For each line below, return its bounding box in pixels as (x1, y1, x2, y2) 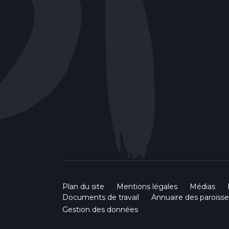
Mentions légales (117, 181, 177, 191)
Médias (190, 181, 215, 191)
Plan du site (62, 181, 104, 191)
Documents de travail (62, 192, 139, 202)
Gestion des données (62, 204, 138, 214)
